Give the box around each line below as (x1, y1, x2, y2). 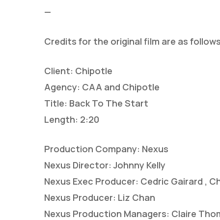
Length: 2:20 (44, 113, 99, 125)
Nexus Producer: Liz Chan (44, 191, 155, 203)
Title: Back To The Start (44, 97, 148, 109)
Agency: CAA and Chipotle (44, 81, 160, 93)
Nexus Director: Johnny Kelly (44, 159, 165, 171)
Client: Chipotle (44, 64, 112, 77)
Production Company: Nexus (44, 142, 168, 155)
